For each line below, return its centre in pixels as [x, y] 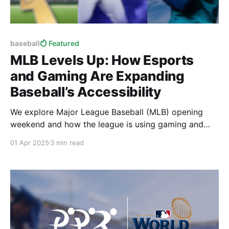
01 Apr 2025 [30, 142]
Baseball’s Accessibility [86, 91]
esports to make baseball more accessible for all [105, 136]
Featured [64, 43]
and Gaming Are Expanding [97, 76]
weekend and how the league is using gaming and [107, 124]
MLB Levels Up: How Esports [102, 60]
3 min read [67, 142]
